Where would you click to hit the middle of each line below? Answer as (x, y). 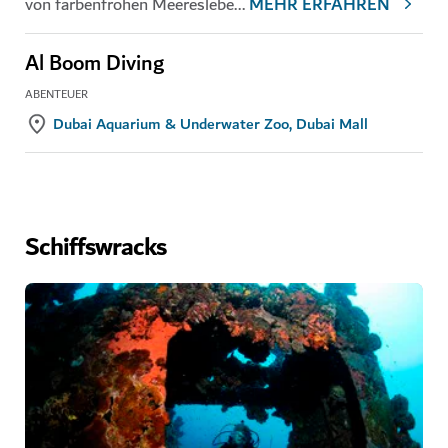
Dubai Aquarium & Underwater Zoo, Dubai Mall (210, 123)
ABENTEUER (56, 94)
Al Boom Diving (94, 63)
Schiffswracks (95, 247)
